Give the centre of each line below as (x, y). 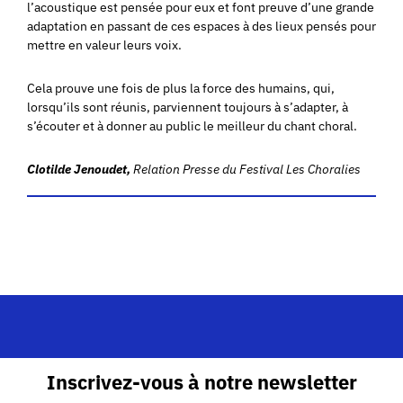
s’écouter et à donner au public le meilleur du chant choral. (192, 125)
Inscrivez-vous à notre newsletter (201, 382)
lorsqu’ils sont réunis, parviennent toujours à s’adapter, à (188, 107)
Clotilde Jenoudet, (80, 169)
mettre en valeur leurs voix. (104, 45)
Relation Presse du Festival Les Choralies (247, 169)
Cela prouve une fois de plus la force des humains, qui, (181, 88)
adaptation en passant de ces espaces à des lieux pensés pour (201, 26)
